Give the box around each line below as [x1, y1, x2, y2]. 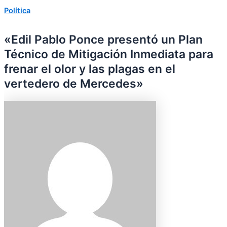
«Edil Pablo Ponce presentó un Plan [4, 32, 203, 47]
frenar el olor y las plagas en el [4, 61, 175, 76]
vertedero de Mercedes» [4, 76, 143, 91]
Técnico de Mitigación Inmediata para [4, 47, 213, 61]
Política [4, 6, 30, 15]
